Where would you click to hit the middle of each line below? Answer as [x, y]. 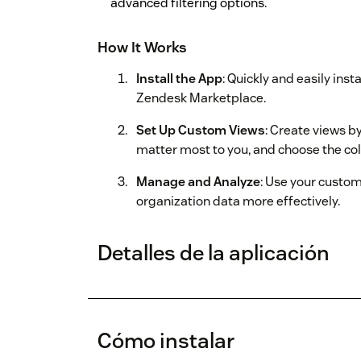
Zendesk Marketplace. [201, 98]
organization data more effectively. [238, 201]
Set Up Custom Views [201, 131]
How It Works [142, 48]
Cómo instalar [166, 341]
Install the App [179, 79]
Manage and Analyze [198, 182]
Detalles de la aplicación [214, 253]
